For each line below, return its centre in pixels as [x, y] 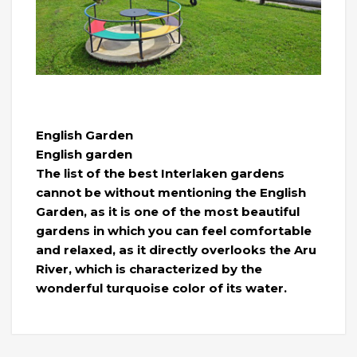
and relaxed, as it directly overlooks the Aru [176, 249]
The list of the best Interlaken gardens [160, 173]
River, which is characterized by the [149, 269]
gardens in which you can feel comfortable [174, 230]
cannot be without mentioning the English [171, 192]
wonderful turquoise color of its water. [161, 288]
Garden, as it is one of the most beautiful [168, 211]
